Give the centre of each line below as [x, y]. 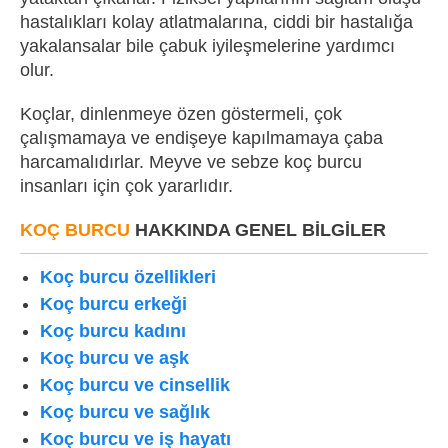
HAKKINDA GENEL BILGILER [258, 229]
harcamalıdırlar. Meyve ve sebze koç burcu [191, 161]
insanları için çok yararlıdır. [126, 185]
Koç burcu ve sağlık [125, 411]
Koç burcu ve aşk [114, 357]
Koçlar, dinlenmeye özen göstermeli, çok [181, 113]
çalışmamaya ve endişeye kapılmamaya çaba [201, 137]
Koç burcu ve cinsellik [135, 384]
